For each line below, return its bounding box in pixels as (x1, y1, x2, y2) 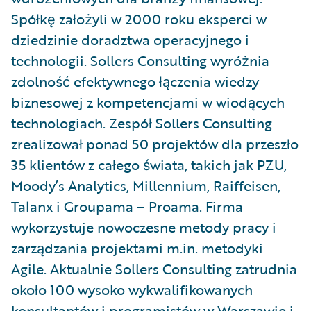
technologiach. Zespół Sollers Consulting (11, 112, 272, 133)
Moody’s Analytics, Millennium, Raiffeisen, (11, 175, 280, 196)
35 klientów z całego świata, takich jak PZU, (11, 154, 287, 175)
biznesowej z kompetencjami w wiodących (11, 92, 285, 112)
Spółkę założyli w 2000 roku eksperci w (11, 8, 267, 29)
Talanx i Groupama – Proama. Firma (11, 196, 243, 217)
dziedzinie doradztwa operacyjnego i (11, 29, 249, 50)
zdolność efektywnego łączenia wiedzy (11, 71, 259, 92)
